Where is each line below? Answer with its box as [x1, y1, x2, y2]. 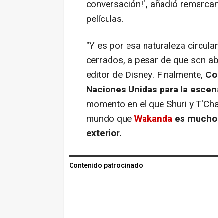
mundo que [86, 111, 134, 126]
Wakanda [134, 111, 172, 126]
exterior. [86, 126, 122, 140]
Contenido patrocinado [69, 160, 143, 171]
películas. [86, 12, 124, 26]
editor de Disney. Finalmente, [86, 68, 205, 82]
